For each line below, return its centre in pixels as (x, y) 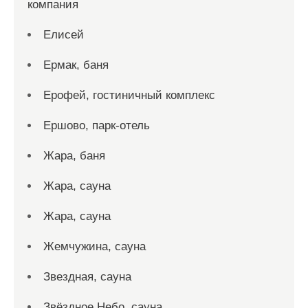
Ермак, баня (76, 65)
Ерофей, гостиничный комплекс (129, 95)
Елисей (64, 35)
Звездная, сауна (87, 277)
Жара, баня (74, 156)
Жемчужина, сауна (95, 246)
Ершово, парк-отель (97, 125)
